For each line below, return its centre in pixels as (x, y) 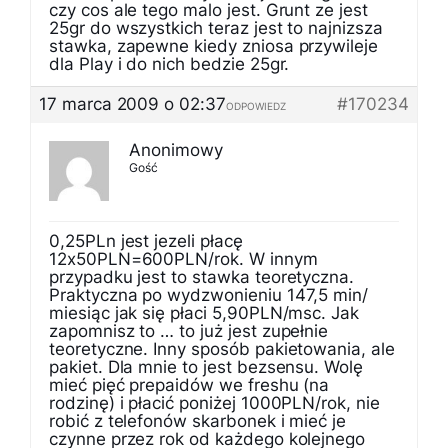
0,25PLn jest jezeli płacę (146, 241)
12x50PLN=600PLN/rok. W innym (183, 259)
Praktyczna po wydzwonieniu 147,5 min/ (209, 295)
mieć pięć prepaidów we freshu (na (189, 385)
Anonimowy (176, 150)
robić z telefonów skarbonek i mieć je (198, 421)
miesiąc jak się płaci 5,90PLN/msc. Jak (204, 313)
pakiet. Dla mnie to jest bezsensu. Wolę (206, 367)
